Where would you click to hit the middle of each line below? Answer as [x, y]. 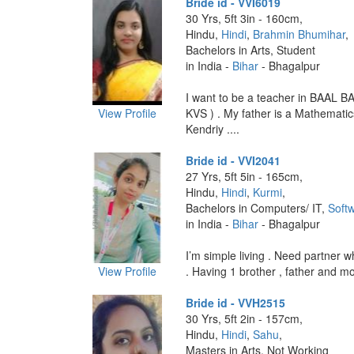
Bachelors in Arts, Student [250, 50]
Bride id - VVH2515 [235, 303]
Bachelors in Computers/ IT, [256, 208]
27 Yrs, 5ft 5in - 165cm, [244, 176]
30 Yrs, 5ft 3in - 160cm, [244, 18]
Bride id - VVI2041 [233, 160]
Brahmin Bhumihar [299, 34]
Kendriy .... [212, 129]
